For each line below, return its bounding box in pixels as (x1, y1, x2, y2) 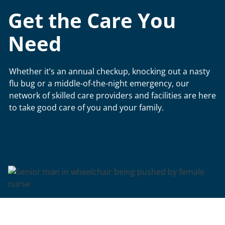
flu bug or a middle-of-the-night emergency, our (9, 78, 189, 89)
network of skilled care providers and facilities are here (9, 90, 216, 101)
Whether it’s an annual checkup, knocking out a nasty (9, 66, 210, 77)
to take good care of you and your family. (9, 102, 164, 113)
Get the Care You (8, 7, 176, 34)
